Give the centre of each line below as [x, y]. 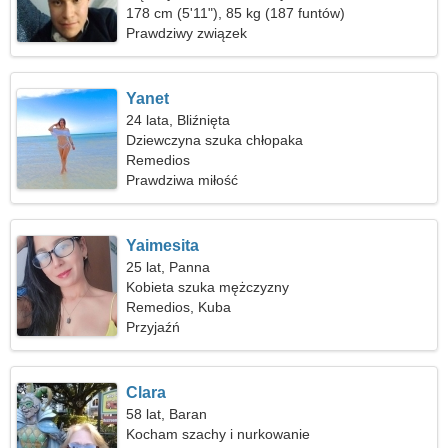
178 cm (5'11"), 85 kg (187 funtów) [236, 13]
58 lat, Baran [167, 414]
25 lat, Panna [168, 267]
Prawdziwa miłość [182, 180]
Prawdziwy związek [187, 33]
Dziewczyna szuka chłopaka [215, 140]
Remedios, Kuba [179, 307]
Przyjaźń [153, 327]
